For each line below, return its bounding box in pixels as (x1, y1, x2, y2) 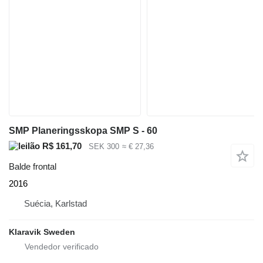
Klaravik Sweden (9, 227, 75, 237)
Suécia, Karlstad (24, 198, 87, 208)
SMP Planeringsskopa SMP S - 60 (9, 125, 157, 136)
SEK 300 (89, 142, 119, 151)
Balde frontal (9, 161, 56, 171)
